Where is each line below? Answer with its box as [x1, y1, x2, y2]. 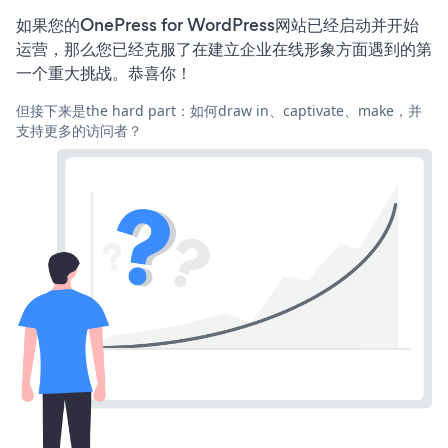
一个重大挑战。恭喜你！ [16, 60, 192, 85]
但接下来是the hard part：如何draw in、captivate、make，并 [16, 100, 422, 120]
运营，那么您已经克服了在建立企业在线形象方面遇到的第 [16, 36, 432, 61]
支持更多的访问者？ [16, 120, 142, 140]
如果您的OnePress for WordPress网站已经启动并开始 [16, 12, 419, 37]
